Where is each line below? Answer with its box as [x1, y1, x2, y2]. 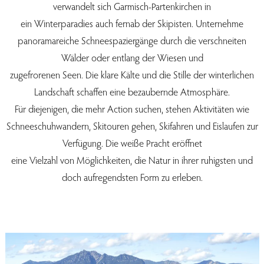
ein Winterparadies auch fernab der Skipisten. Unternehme [21, 16, 243, 30]
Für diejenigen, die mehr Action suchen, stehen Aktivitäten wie [15, 101, 249, 115]
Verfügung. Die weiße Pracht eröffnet [62, 136, 202, 150]
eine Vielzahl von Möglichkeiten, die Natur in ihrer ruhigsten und [11, 153, 253, 167]
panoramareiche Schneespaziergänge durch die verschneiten [18, 33, 246, 47]
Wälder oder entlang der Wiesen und [61, 50, 203, 64]
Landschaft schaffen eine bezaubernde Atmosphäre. [34, 84, 230, 98]
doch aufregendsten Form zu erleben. [61, 170, 203, 184]
